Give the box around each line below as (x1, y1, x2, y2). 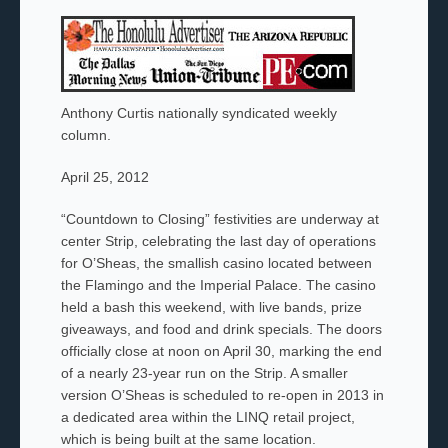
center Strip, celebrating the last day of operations (60, 232, 376, 249)
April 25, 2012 (60, 168, 149, 185)
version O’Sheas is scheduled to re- (60, 386, 286, 403)
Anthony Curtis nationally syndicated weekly (60, 104, 337, 121)
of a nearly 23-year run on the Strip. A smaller (60, 364, 348, 381)
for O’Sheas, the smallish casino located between (60, 254, 372, 271)
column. (60, 126, 111, 143)
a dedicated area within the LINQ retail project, (60, 408, 355, 425)
